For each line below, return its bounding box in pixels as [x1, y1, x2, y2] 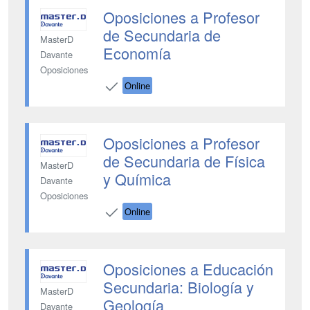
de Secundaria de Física [102, 150, 265, 172]
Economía [102, 42, 171, 64]
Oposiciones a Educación [102, 258, 273, 280]
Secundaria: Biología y [102, 276, 254, 298]
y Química [102, 168, 171, 190]
